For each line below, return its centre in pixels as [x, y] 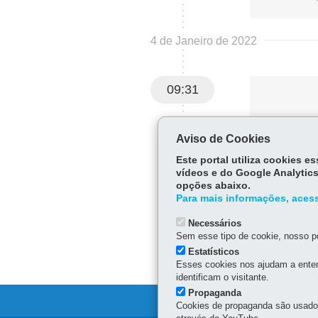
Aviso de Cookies [223, 139]
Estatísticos [213, 252]
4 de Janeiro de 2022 [204, 40]
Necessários [214, 223]
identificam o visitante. [222, 277]
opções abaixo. [213, 186]
